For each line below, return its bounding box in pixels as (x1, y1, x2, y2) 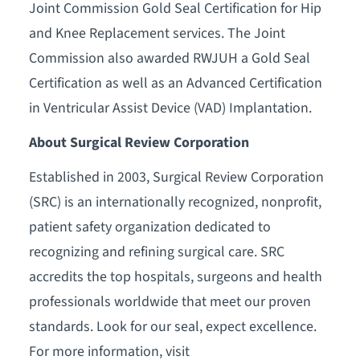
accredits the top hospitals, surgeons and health (28, 266, 322, 287)
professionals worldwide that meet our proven (28, 291, 311, 312)
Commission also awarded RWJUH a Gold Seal (28, 47, 310, 68)
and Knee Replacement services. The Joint (28, 22, 285, 43)
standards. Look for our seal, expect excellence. (28, 316, 317, 337)
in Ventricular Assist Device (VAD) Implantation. (28, 97, 312, 118)
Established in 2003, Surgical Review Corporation (28, 166, 324, 187)
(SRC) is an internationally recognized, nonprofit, (28, 191, 321, 212)
